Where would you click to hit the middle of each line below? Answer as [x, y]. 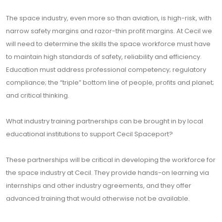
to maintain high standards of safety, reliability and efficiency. [104, 57]
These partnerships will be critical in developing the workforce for [111, 160]
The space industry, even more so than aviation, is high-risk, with [109, 18]
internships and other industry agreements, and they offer [99, 186]
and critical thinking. [38, 95]
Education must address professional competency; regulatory [106, 70]
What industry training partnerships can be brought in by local [105, 121]
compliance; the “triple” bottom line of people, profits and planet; [110, 83]
